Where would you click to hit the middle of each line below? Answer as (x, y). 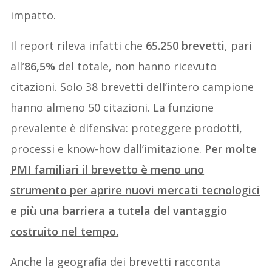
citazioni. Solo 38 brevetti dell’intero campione (132, 87)
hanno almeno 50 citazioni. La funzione (112, 107)
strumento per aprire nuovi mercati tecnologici (135, 190)
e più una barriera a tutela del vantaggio (119, 210)
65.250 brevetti (185, 45)
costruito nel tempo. (65, 231)
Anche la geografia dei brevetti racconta (116, 261)
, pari (239, 45)
